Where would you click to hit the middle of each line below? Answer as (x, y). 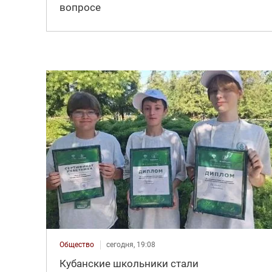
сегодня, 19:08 (131, 245)
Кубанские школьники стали (129, 264)
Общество (76, 245)
